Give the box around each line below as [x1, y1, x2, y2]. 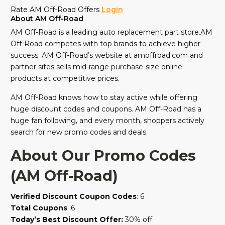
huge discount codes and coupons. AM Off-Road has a [11, 104, 201, 114]
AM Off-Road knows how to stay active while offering [11, 93, 197, 102]
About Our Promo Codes [11, 147, 196, 165]
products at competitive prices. [11, 74, 120, 83]
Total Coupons [11, 203, 67, 213]
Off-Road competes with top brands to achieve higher [11, 39, 200, 49]
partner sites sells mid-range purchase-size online [11, 62, 182, 72]
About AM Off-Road [11, 14, 83, 24]
